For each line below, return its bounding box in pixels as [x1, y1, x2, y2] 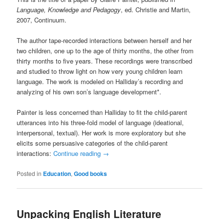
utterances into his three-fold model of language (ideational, [17, 118, 184, 128]
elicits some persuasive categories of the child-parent [17, 138, 168, 148]
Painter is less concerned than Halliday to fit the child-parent [17, 108, 188, 117]
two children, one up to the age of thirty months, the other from [17, 46, 194, 56]
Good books [74, 169, 108, 178]
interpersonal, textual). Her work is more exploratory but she [17, 128, 186, 138]
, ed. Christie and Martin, [121, 5, 191, 15]
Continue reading [53, 149, 103, 158]
